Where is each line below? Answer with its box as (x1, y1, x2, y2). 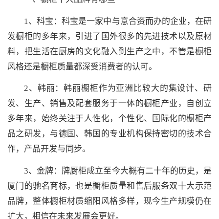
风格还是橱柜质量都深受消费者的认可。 (7, 62, 157, 71)
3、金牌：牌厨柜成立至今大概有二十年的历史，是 (24, 166, 212, 175)
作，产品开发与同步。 (7, 144, 90, 154)
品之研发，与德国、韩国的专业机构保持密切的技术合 (7, 129, 212, 139)
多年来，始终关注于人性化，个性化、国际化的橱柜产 (7, 114, 212, 124)
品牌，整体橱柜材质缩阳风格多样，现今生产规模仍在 (7, 196, 212, 206)
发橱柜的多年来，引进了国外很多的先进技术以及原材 (7, 31, 212, 41)
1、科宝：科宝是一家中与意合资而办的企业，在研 (24, 16, 212, 26)
